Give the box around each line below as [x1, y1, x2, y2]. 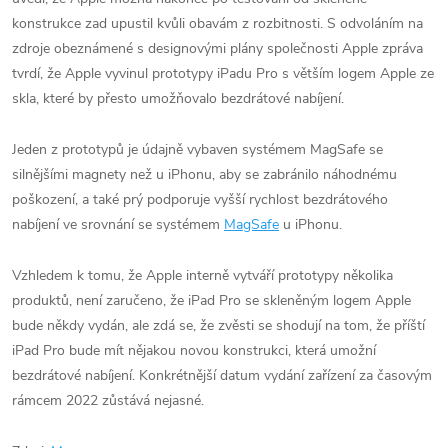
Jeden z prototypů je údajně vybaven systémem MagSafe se [12, 139, 383, 159]
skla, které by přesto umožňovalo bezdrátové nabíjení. [12, 88, 344, 108]
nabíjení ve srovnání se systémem [12, 214, 224, 234]
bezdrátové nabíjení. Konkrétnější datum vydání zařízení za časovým [12, 365, 432, 385]
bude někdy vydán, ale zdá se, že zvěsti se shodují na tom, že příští [12, 315, 425, 335]
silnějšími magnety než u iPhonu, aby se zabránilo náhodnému [12, 164, 397, 184]
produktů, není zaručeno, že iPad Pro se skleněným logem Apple [12, 290, 411, 310]
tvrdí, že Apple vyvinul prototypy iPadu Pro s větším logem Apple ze [12, 63, 434, 83]
